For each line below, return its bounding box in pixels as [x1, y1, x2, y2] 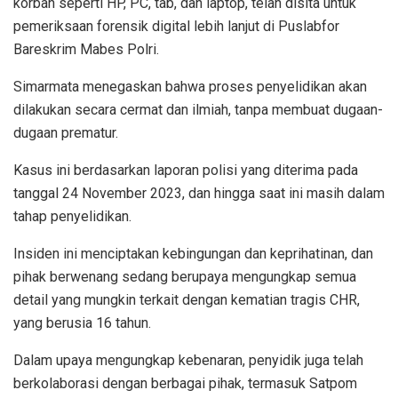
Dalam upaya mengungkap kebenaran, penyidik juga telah [13, 351, 363, 369]
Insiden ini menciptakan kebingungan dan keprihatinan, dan [13, 244, 373, 262]
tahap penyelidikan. [13, 207, 131, 225]
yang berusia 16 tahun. [13, 314, 151, 331]
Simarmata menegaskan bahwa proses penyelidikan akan [13, 77, 367, 95]
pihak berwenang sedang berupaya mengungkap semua [13, 267, 356, 285]
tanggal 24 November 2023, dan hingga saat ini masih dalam [13, 184, 385, 202]
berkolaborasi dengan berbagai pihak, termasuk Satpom [13, 374, 357, 392]
